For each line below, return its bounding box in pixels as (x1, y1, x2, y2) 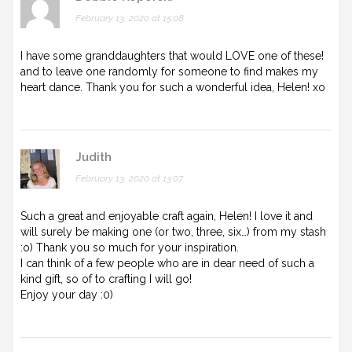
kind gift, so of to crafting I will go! (20, 272, 192, 285)
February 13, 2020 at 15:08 (75, 12, 184, 24)
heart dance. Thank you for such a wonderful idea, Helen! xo (20, 80, 325, 93)
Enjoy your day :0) (20, 288, 113, 301)
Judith (75, 149, 112, 164)
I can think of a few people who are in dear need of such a (20, 256, 314, 269)
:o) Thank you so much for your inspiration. (20, 240, 239, 254)
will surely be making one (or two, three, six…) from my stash (20, 225, 326, 238)
